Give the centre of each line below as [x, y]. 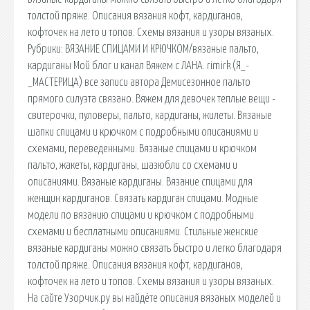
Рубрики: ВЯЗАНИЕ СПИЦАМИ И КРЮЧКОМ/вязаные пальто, [143, 49]
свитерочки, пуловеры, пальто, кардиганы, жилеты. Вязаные [150, 115]
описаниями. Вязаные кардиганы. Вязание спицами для [140, 182]
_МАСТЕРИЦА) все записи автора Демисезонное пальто [139, 82]
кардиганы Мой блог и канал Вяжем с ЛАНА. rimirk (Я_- [138, 65]
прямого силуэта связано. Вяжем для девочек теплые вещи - [152, 99]
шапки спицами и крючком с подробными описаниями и [143, 132]
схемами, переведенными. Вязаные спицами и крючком [142, 148]
